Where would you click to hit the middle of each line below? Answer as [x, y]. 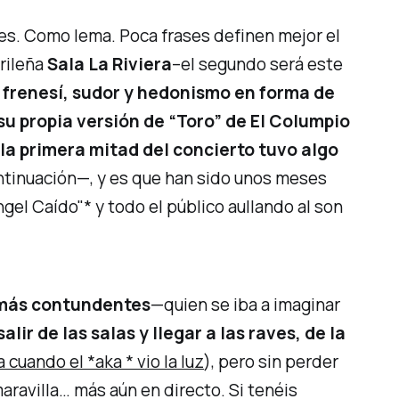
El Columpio [301, 122]
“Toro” [195, 122]
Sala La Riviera [110, 65]
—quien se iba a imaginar [246, 305]
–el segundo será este [258, 65]
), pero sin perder [272, 362]
